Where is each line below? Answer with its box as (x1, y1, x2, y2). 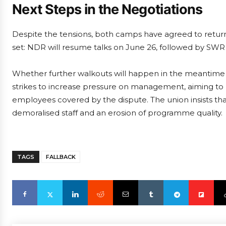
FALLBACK (46, 153, 76, 160)
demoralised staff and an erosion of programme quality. (12, 108, 222, 118)
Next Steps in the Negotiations (12, 1, 203, 18)
